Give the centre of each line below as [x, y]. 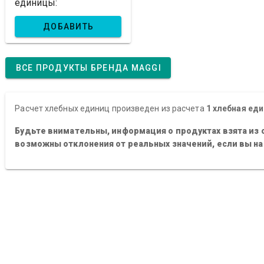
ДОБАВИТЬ [69, 27]
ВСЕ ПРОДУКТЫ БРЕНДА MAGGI [88, 68]
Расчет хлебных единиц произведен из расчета [110, 108]
